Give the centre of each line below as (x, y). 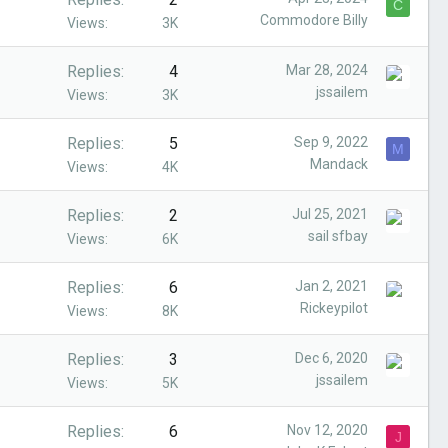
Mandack (339, 164)
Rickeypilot (334, 308)
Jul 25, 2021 (330, 214)
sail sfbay (338, 236)
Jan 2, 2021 (331, 286)
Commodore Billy (314, 20)
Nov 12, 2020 (327, 430)
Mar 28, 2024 (327, 70)
